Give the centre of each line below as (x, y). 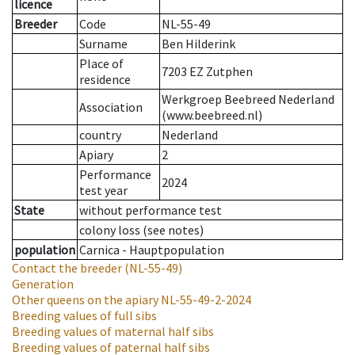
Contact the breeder (67, 268)
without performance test (151, 210)
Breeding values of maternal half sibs (113, 332)
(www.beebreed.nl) (212, 115)
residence (105, 80)
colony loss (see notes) (141, 230)
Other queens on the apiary (85, 300)
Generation (43, 284)
